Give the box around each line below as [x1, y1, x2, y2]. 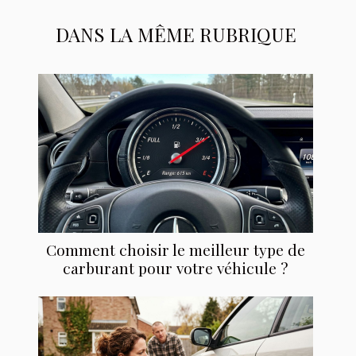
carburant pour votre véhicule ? [63, 257, 288, 279]
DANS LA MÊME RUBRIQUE [55, 21, 296, 48]
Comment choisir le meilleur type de [46, 239, 305, 261]
